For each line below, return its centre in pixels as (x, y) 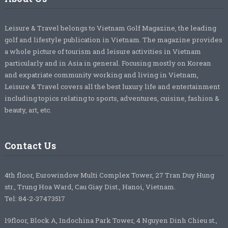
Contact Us (30, 145)
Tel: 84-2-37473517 (35, 198)
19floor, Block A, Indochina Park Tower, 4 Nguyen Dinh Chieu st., (111, 220)
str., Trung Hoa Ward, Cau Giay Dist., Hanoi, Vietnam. (90, 187)
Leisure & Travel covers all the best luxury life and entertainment (112, 86)
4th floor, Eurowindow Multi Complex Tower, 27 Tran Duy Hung (109, 175)
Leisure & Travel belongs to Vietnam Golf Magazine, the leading (110, 28)
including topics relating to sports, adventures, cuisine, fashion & (112, 98)
